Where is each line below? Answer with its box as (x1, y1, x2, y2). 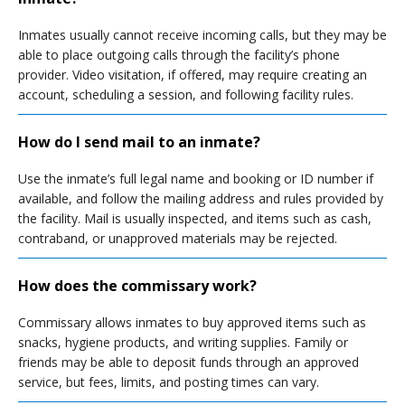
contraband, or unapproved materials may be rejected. (18, 230, 337, 247)
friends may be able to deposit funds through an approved (18, 353, 359, 371)
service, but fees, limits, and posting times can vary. (18, 373, 319, 391)
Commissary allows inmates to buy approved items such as (18, 314, 366, 331)
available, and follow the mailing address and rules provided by (18, 190, 383, 207)
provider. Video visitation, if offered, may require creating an (18, 66, 367, 83)
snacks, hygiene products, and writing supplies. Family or (18, 334, 348, 351)
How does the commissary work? (18, 276, 257, 296)
